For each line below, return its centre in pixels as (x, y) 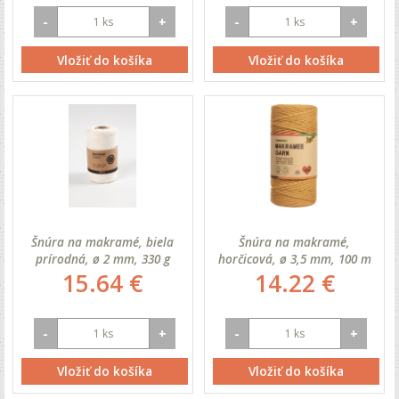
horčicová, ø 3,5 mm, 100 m (294, 258)
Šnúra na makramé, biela (103, 241)
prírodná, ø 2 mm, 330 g (102, 258)
